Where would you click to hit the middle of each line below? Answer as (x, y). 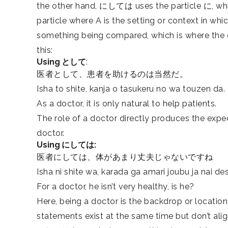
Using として (62, 62)
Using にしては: (66, 145)
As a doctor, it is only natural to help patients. (127, 104)
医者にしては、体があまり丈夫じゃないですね (125, 157)
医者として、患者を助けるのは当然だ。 (113, 74)
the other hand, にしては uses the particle (120, 6)
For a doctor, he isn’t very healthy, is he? (116, 187)
